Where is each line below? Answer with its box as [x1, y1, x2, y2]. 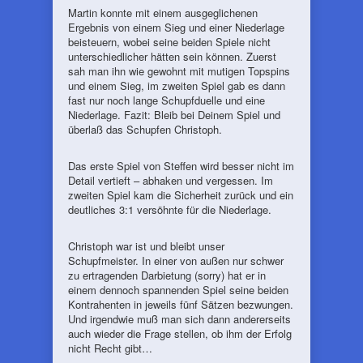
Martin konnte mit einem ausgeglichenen [68, 5, 258, 20]
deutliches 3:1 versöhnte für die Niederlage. [68, 202, 271, 217]
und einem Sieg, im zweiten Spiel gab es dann [68, 78, 285, 93]
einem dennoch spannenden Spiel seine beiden [68, 282, 288, 297]
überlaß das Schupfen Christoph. [68, 122, 222, 137]
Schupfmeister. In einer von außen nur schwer [68, 253, 284, 268]
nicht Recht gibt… [68, 340, 152, 356]
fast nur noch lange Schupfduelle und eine [68, 92, 265, 108]
